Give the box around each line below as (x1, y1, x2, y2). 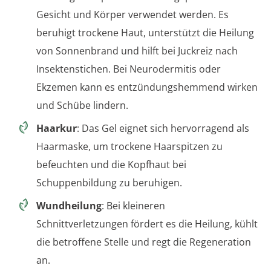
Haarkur (36, 122, 77, 135)
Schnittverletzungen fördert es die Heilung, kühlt (36, 217, 258, 230)
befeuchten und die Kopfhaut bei (36, 158, 186, 171)
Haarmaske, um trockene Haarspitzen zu (36, 140, 223, 153)
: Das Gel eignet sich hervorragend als (77, 122, 249, 135)
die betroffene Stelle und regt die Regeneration (36, 235, 251, 249)
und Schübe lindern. (36, 99, 128, 112)
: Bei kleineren (102, 199, 165, 212)
